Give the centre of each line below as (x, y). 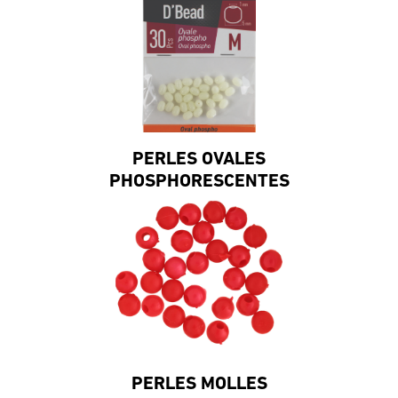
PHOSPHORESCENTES (199, 181)
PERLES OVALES (199, 159)
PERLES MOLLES (199, 384)
